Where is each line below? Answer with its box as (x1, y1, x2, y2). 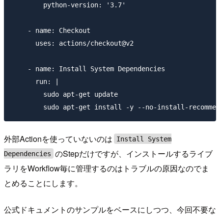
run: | (12, 77, 59, 85)
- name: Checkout (12, 26, 90, 34)
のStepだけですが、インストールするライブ (55, 147, 213, 159)
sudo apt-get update (12, 90, 118, 98)
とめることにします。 (4, 177, 82, 189)
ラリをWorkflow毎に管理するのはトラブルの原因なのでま (4, 162, 209, 174)
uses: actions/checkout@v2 (12, 39, 134, 47)
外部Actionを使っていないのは (4, 133, 112, 144)
